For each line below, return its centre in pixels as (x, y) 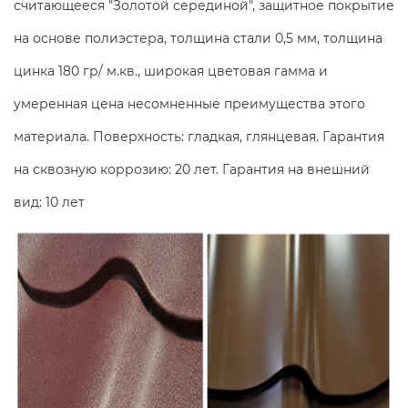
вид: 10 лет (49, 203)
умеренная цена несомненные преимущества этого (189, 104)
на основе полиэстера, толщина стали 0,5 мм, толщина (198, 39)
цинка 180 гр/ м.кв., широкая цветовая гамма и (171, 71)
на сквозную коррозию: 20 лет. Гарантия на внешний (192, 170)
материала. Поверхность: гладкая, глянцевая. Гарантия (199, 137)
